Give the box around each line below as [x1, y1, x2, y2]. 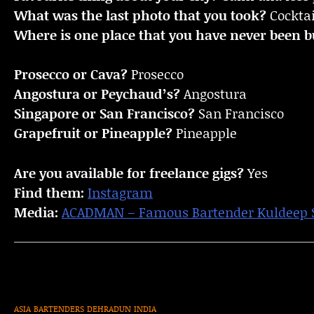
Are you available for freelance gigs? [14, 163, 244, 182]
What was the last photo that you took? [14, 5, 266, 25]
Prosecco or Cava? [14, 64, 128, 84]
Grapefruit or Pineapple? [14, 123, 172, 143]
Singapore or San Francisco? [14, 104, 195, 123]
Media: [14, 202, 58, 221]
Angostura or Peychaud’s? [14, 84, 180, 104]
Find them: [14, 182, 84, 202]
